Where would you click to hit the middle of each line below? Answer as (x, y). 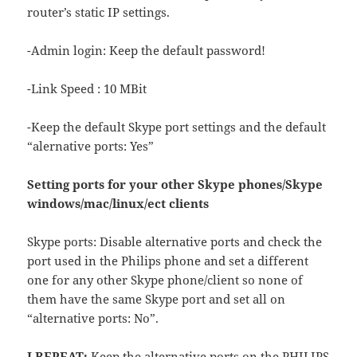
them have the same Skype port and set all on (157, 299)
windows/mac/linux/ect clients (118, 204)
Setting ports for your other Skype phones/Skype (175, 184)
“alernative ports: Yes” (91, 146)
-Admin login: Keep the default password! (147, 51)
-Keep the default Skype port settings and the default (177, 127)
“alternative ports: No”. (93, 318)
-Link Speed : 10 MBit (87, 89)
